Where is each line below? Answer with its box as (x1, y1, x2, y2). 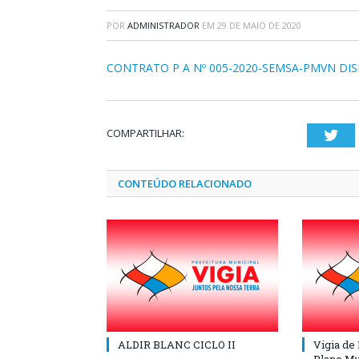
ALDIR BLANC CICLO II (118, 337, 236, 352)
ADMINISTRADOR (127, 19, 200, 31)
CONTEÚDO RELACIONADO (118, 176, 252, 191)
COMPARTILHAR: (107, 126, 184, 140)
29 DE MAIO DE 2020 (217, 19, 301, 31)
